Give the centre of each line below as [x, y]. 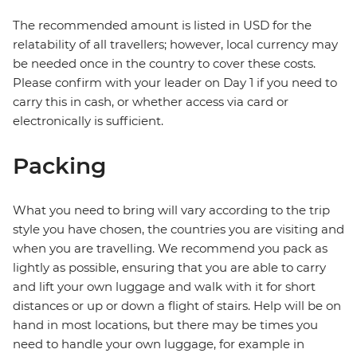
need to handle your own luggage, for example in [159, 344]
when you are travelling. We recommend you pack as [170, 249]
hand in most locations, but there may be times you [165, 325]
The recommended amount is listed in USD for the [162, 25]
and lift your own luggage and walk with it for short [164, 287]
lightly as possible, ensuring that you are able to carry [169, 268]
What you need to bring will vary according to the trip [171, 210]
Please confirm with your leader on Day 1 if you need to [175, 83]
